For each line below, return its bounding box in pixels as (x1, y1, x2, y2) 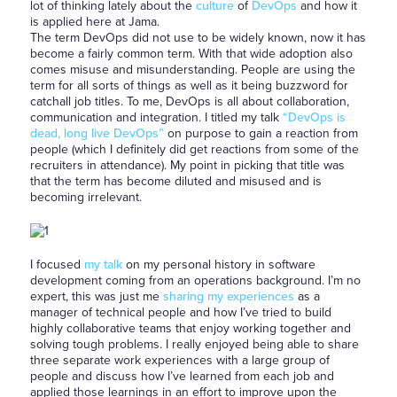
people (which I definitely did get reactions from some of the (29, 142, 359, 157)
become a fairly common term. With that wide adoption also (29, 46, 353, 61)
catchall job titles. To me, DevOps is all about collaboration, (29, 94, 349, 109)
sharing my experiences (162, 289, 298, 304)
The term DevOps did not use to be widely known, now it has (29, 30, 366, 45)
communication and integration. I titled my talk (29, 110, 283, 125)
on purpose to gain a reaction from (163, 126, 358, 141)
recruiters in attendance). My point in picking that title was (29, 158, 345, 173)
